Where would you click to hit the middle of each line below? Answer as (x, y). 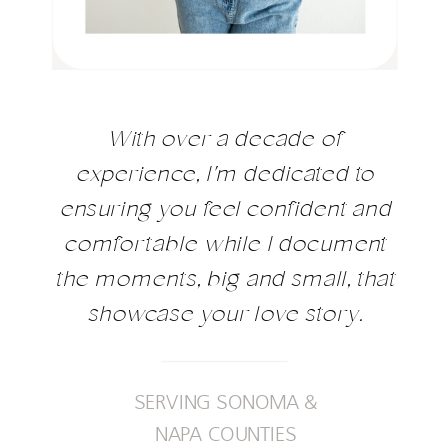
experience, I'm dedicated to (224, 175)
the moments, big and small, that (224, 280)
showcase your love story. (224, 315)
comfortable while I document (225, 245)
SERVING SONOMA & (225, 402)
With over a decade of (225, 140)
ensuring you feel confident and (224, 210)
